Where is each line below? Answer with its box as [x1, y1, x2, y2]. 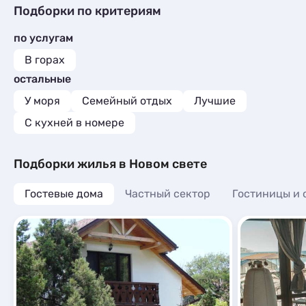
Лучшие [194, 94, 236, 107]
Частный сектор [125, 187, 210, 200]
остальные [14, 72, 71, 85]
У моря [25, 94, 60, 107]
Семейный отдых [82, 94, 172, 107]
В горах [25, 53, 65, 66]
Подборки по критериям [14, 3, 161, 18]
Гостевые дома [25, 187, 103, 200]
